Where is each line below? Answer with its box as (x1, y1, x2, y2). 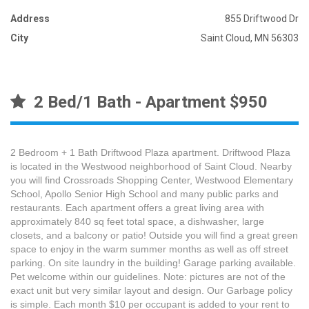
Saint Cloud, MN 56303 (201, 32, 299, 43)
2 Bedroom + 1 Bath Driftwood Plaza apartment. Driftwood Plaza (10, 147, 290, 158)
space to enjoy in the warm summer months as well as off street (10, 243, 288, 255)
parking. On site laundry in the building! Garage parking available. (10, 257, 296, 268)
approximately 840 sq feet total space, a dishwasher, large (10, 216, 264, 227)
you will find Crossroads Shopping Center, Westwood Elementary (10, 175, 293, 186)
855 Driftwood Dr (225, 13, 299, 24)
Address (10, 13, 50, 24)
